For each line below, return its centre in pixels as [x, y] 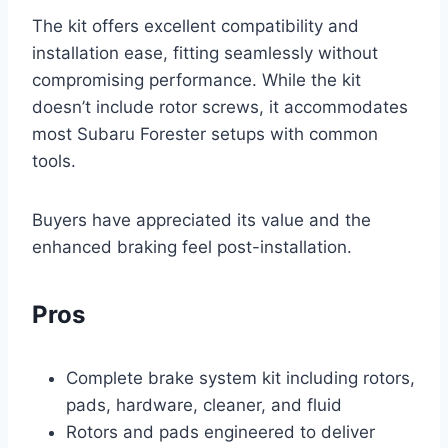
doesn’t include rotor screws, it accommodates [220, 107]
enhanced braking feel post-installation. [192, 247]
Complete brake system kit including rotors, [240, 378]
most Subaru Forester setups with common [205, 134]
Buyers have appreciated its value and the [201, 220]
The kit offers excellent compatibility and [195, 26]
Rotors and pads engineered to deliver [220, 432]
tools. [54, 161]
